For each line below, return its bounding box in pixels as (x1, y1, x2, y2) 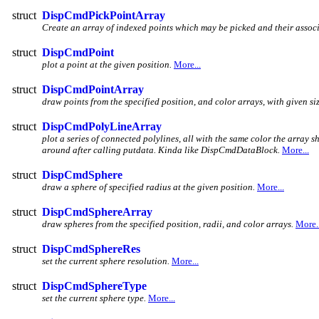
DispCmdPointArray (42, 83, 144, 95)
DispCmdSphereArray (42, 205, 152, 218)
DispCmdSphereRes (42, 242, 140, 255)
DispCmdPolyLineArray (42, 120, 162, 132)
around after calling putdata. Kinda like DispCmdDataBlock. (42, 144, 280, 155)
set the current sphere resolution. (42, 255, 169, 266)
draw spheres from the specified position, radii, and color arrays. (42, 218, 293, 229)
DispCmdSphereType (42, 279, 147, 292)
